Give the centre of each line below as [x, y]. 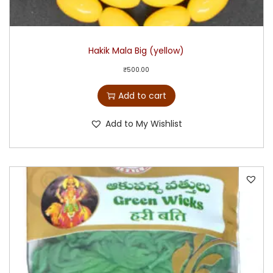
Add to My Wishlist [144, 124]
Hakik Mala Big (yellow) [136, 51]
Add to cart [142, 96]
